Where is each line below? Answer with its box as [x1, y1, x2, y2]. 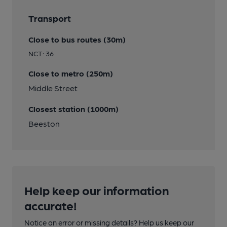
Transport [28, 13, 71, 23]
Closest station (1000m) [28, 104, 119, 113]
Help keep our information [24, 182, 169, 197]
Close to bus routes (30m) [28, 34, 126, 44]
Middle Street [28, 83, 78, 93]
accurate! [24, 198, 77, 212]
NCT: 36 [28, 49, 54, 57]
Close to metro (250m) [28, 68, 113, 78]
